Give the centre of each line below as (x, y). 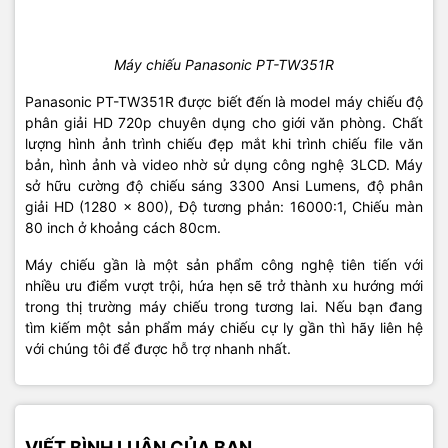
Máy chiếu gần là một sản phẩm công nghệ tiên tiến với (224, 265)
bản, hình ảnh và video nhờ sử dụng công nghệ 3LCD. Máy (224, 165)
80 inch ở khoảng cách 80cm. (123, 228)
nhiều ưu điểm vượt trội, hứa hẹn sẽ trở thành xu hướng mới (224, 286)
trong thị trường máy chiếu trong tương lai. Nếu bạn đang (224, 307)
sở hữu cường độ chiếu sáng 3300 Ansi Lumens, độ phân (224, 186)
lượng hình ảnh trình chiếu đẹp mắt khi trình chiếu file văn (224, 144)
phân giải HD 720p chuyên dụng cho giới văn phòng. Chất (224, 123)
